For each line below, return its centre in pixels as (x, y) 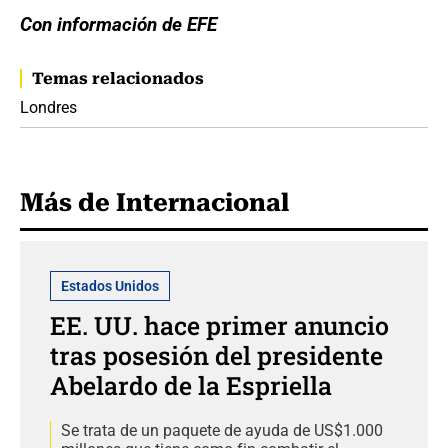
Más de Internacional (154, 202)
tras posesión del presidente (216, 355)
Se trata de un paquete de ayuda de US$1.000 (222, 430)
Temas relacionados (118, 78)
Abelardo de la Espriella (191, 385)
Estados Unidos (110, 285)
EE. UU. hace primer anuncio (219, 325)
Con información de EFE (118, 24)
